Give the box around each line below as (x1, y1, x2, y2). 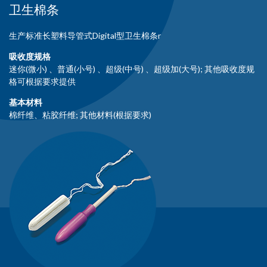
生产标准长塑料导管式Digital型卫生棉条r (9, 30, 161, 41)
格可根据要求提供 (9, 76, 76, 86)
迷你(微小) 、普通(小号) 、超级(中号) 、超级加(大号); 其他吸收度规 (9, 64, 254, 74)
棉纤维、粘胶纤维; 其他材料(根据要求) (9, 110, 151, 120)
